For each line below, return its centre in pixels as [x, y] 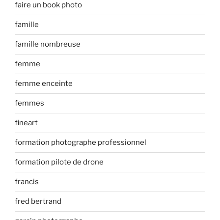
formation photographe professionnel [81, 143]
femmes [29, 103]
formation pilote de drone [59, 162]
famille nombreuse [48, 44]
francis [27, 182]
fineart [26, 123]
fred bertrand [38, 202]
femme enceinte [44, 84]
